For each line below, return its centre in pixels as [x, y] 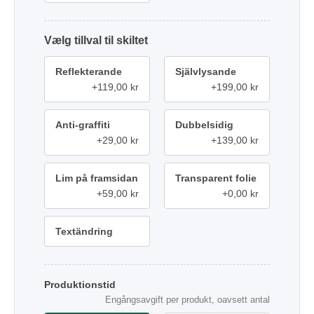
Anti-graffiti [83, 124]
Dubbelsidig [204, 124]
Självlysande [206, 71]
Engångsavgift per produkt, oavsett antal [187, 299]
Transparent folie [216, 178]
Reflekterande [89, 71]
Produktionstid [80, 284]
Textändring [84, 231]
